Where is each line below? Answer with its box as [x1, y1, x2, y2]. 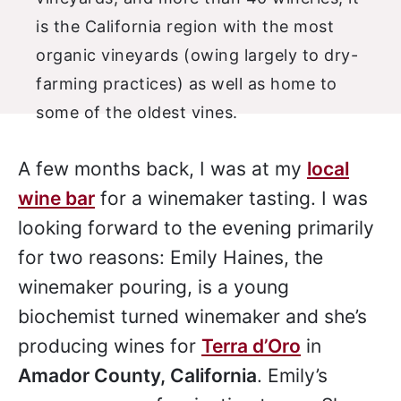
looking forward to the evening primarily [18, 217, 374, 239]
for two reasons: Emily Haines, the [18, 246, 323, 269]
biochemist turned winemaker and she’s [18, 305, 367, 328]
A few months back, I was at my [18, 158, 307, 180]
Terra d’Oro [201, 335, 301, 357]
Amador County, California [18, 364, 257, 387]
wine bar [18, 187, 95, 209]
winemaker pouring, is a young [18, 276, 289, 298]
